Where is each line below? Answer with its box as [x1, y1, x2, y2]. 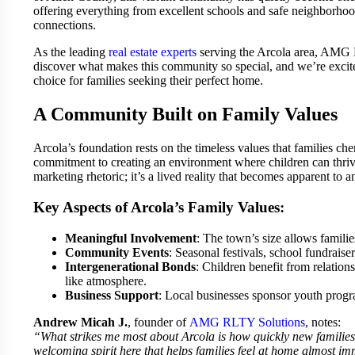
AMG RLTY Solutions [189, 315, 305, 329]
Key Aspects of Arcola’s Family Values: [33, 198, 284, 216]
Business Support [65, 288, 158, 302]
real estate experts [109, 45, 197, 59]
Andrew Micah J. [33, 315, 128, 329]
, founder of [128, 315, 189, 329]
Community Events [65, 245, 169, 259]
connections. [33, 18, 96, 32]
